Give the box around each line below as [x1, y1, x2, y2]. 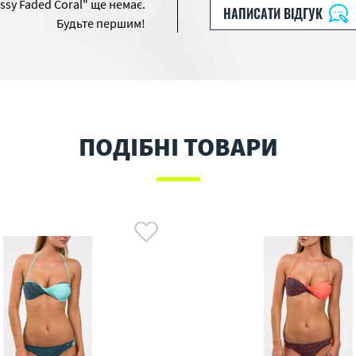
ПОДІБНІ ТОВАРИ [78, 131, 278, 163]
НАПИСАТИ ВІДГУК [223, 4, 323, 23]
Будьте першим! [56, 15, 145, 31]
